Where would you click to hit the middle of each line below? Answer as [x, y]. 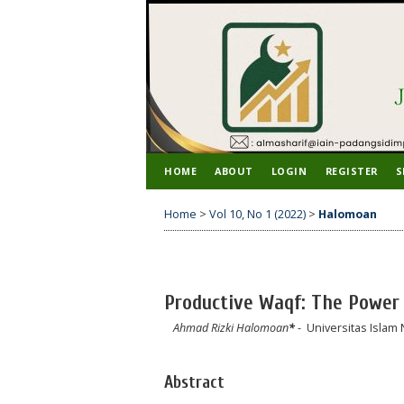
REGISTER [351, 171]
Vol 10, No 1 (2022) [257, 214]
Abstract [194, 382]
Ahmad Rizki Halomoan [231, 327]
